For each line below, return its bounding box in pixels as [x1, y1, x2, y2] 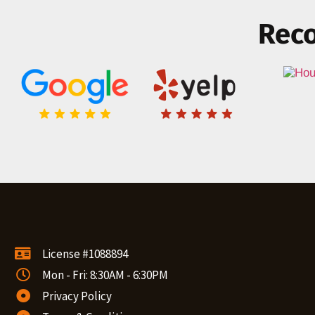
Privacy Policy [42, 288, 112, 304]
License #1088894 [42, 246, 128, 262]
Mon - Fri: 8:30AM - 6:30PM [42, 267, 168, 283]
